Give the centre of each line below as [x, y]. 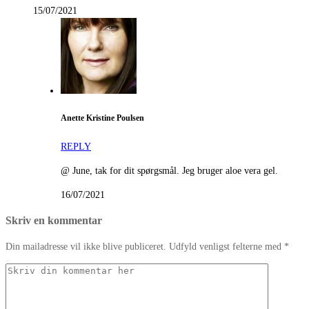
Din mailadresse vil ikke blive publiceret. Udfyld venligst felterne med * [147, 247]
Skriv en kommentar [54, 221]
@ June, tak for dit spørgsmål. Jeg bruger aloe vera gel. [169, 170]
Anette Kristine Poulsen [102, 119]
